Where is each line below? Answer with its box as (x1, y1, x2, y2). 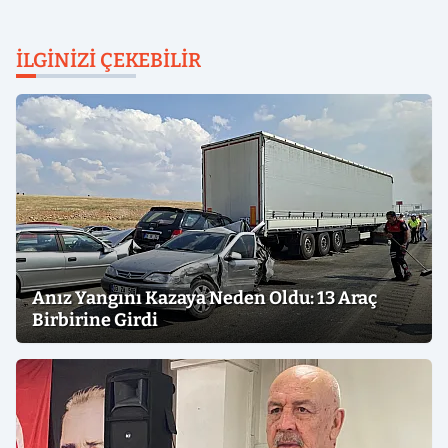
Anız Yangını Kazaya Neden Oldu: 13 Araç (32, 287, 377, 310)
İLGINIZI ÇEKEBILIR (16, 48, 201, 73)
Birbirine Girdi (32, 309, 158, 332)
